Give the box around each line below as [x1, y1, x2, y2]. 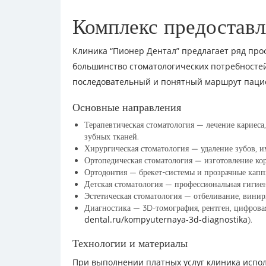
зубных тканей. [84, 131, 139, 142]
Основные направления [72, 100, 181, 114]
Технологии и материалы [72, 236, 188, 250]
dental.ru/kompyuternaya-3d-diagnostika [84, 214, 248, 225]
